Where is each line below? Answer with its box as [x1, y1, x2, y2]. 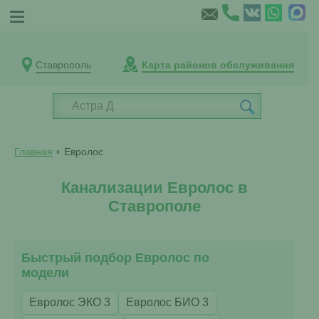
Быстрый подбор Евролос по [21, 251, 209, 265]
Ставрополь [36, 59, 91, 70]
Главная [14, 146, 53, 157]
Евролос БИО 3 [126, 296, 209, 308]
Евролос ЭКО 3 [29, 296, 110, 308]
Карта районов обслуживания [142, 59, 294, 70]
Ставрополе [108, 197, 201, 215]
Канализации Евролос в [61, 179, 248, 197]
